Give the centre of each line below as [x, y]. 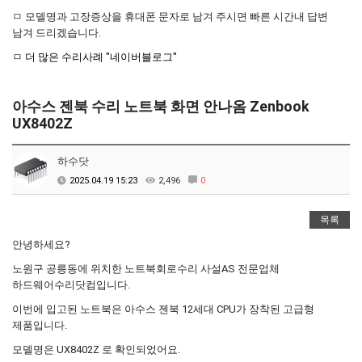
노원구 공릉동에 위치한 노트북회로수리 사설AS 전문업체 [146, 269]
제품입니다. [40, 325]
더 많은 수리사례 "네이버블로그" [101, 57]
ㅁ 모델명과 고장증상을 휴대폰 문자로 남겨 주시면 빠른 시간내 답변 [170, 17]
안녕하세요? [41, 244]
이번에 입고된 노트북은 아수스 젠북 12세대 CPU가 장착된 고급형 [163, 309]
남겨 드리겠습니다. [57, 33]
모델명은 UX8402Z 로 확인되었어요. [96, 349]
